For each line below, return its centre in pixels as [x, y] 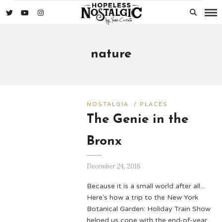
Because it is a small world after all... [145, 186]
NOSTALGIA [108, 104]
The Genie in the [137, 120]
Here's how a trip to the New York [142, 197]
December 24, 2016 [113, 166]
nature [111, 54]
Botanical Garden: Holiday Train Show [148, 209]
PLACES [154, 104]
